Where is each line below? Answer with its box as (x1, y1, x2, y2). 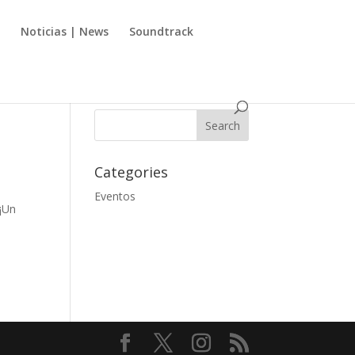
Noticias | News (21, 24, 109, 39)
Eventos (94, 189, 136, 204)
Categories (94, 162, 169, 181)
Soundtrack (129, 24, 194, 39)
